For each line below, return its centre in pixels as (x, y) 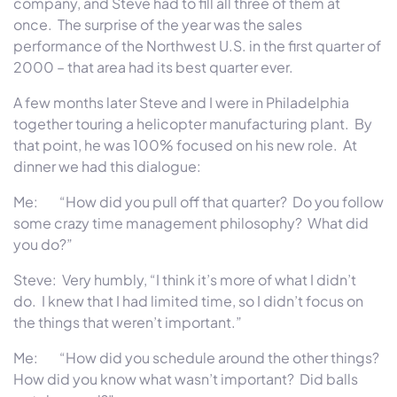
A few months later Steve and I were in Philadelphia (181, 102)
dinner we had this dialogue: (109, 166)
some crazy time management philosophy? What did (191, 222)
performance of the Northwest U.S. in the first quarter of (197, 45)
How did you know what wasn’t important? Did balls (186, 378)
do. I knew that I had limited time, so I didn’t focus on (188, 300)
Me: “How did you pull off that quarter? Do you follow (198, 201)
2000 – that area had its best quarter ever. (153, 66)
